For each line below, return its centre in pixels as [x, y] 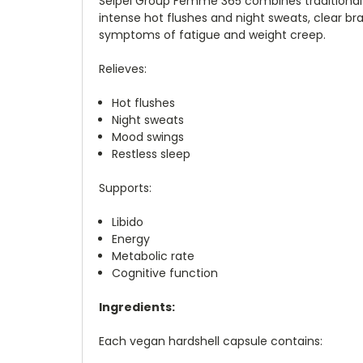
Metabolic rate [154, 256]
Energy [131, 239]
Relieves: [123, 68]
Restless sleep [152, 154]
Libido [128, 222]
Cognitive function [165, 273]
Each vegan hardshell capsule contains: [211, 341]
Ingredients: [137, 307]
